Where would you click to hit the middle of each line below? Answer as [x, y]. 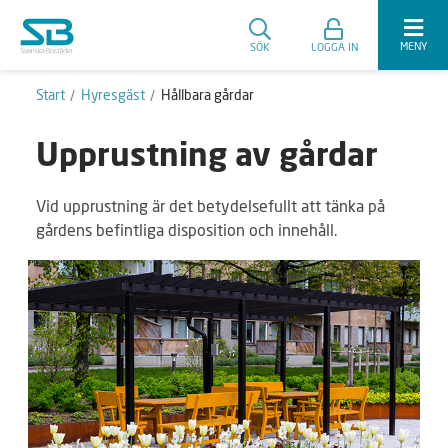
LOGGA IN [334, 46]
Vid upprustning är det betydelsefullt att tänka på [210, 205]
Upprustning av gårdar [207, 157]
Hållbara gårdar [207, 94]
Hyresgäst [113, 94]
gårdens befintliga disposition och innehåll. [186, 229]
